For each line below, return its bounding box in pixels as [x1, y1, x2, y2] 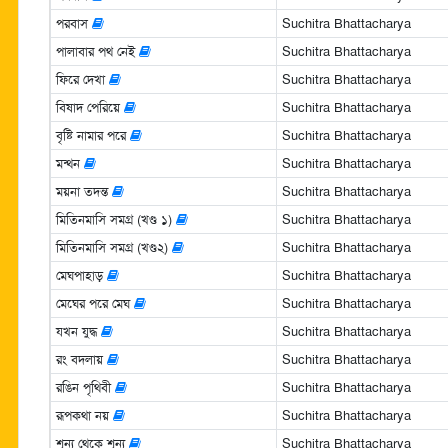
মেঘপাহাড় [55, 266, 107, 284]
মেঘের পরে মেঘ [55, 294, 134, 312]
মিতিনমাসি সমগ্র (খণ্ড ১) [55, 210, 176, 228]
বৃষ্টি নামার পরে [55, 126, 130, 144]
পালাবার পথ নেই [55, 42, 139, 60]
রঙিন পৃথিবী [55, 378, 115, 396]
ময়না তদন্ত [55, 182, 112, 200]
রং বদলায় [55, 350, 107, 368]
